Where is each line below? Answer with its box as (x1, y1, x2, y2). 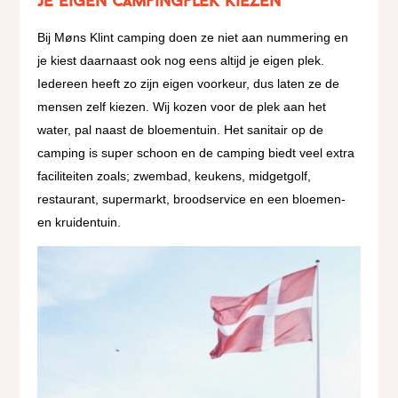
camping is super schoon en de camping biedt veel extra (37, 145, 355, 160)
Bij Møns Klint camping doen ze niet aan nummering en (37, 29, 349, 44)
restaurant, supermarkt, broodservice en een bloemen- (37, 191, 346, 206)
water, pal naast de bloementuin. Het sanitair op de (37, 122, 324, 137)
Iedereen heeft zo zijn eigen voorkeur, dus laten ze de (37, 76, 340, 91)
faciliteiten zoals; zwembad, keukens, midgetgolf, (37, 168, 312, 183)
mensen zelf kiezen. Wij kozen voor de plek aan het (37, 99, 327, 114)
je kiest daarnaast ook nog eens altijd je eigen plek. (37, 52, 325, 68)
